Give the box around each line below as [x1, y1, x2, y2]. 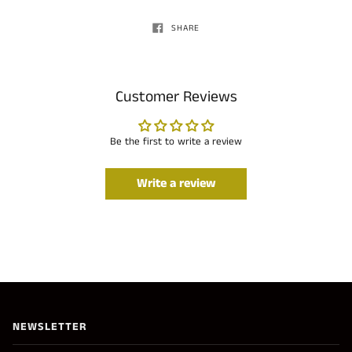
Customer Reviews [115, 86, 237, 108]
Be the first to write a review [110, 134, 242, 150]
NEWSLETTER [13, 319, 86, 335]
